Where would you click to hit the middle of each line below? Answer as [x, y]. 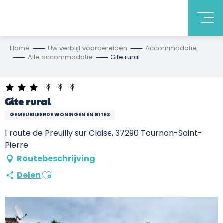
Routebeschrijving [56, 159]
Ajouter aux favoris [77, 171]
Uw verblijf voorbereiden [88, 48]
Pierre [17, 145]
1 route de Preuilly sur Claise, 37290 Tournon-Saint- [104, 133]
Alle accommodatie [60, 57]
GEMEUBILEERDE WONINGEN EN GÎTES [60, 115]
